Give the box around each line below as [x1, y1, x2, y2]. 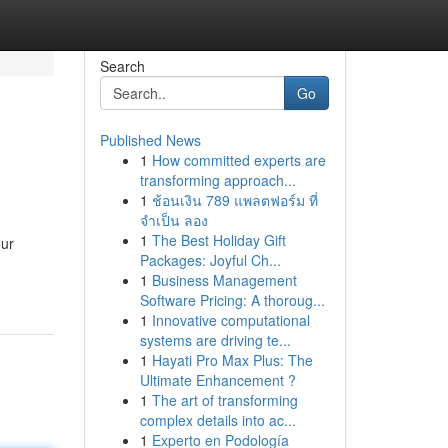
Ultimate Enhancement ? [139, 370, 296, 390]
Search [99, 56, 145, 76]
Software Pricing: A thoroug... [139, 290, 325, 310]
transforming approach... [139, 170, 296, 190]
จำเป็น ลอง [139, 210, 208, 230]
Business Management [151, 270, 297, 290]
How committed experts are [151, 150, 326, 170]
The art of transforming [151, 390, 298, 410]
